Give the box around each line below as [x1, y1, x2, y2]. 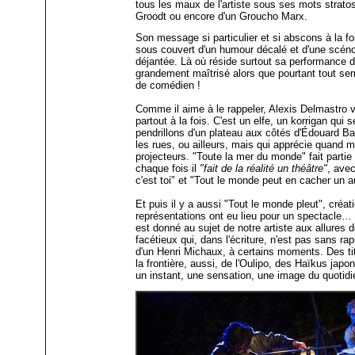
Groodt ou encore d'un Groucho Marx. [136, 10, 308, 23]
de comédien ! [136, 79, 201, 92]
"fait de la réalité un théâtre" [200, 162, 328, 175]
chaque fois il [136, 162, 200, 175]
